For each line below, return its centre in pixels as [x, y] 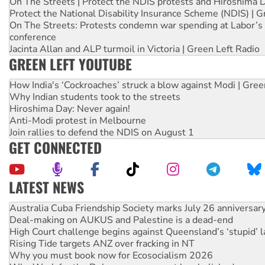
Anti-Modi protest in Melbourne [78, 120]
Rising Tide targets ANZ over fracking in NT [102, 243]
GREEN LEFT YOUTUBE [70, 64]
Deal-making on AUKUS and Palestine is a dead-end [121, 220]
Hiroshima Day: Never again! [70, 109]
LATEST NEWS [46, 187]
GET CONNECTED [55, 147]
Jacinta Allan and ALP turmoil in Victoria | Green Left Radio [135, 49]
